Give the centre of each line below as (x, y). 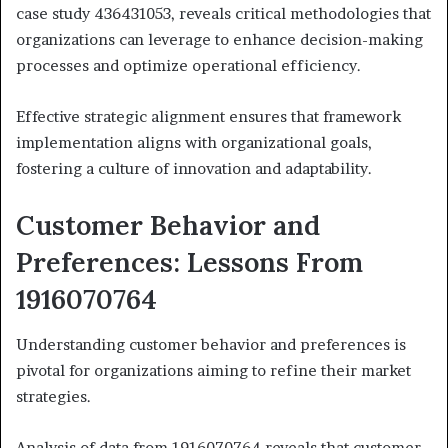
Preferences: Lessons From (189, 262)
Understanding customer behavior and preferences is (211, 344)
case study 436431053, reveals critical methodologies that (223, 14)
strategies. (53, 396)
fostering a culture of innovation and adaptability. (194, 169)
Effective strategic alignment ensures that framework (208, 117)
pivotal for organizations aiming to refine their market (213, 370)
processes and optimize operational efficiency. (188, 66)
